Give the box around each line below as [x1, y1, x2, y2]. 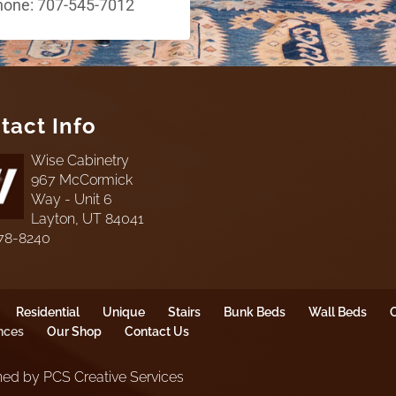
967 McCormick [30, 171, 133, 189]
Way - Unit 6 [30, 191, 112, 209]
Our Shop [46, 324, 102, 339]
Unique [102, 305, 145, 320]
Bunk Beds [223, 305, 286, 320]
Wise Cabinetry [30, 152, 129, 170]
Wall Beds [308, 305, 367, 320]
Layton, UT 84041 [30, 210, 144, 228]
